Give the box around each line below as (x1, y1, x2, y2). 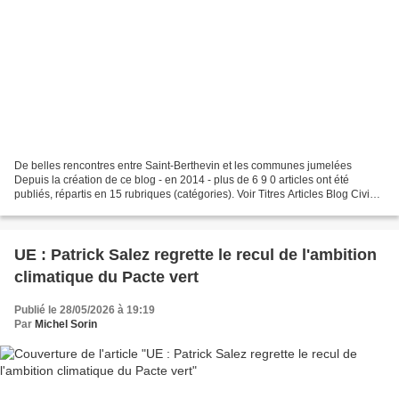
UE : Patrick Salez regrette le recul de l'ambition (14, 245, 377, 264)
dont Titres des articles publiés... (14, 201, 169, 215)
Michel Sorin (35, 317, 97, 330)
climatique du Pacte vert (14, 267, 199, 286)
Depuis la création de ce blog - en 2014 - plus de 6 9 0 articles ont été (14, 173, 349, 186)
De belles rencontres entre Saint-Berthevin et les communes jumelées (14, 159, 352, 172)
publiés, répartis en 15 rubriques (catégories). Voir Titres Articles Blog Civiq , (14, 187, 381, 200)
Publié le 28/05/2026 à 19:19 (14, 303, 155, 316)
